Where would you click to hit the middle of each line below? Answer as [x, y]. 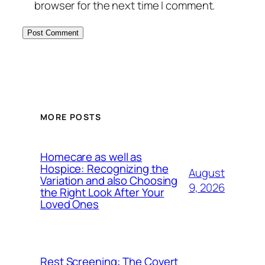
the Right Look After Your [102, 192]
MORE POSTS [71, 117]
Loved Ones [70, 204]
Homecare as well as [91, 157]
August [206, 173]
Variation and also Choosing [109, 180]
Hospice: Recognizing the [104, 169]
